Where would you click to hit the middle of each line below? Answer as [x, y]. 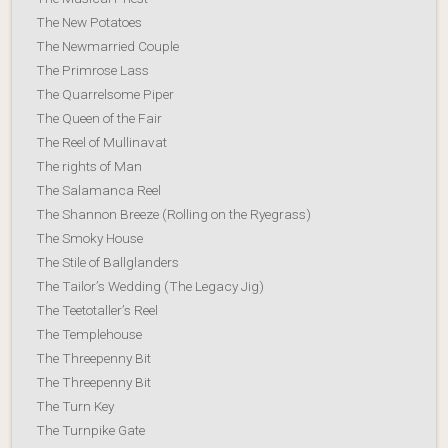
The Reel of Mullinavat [101, 141]
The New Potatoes [89, 21]
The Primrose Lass [92, 69]
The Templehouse [89, 333]
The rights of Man [89, 165]
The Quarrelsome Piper [105, 93]
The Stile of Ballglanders [107, 261]
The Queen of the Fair [99, 117]
